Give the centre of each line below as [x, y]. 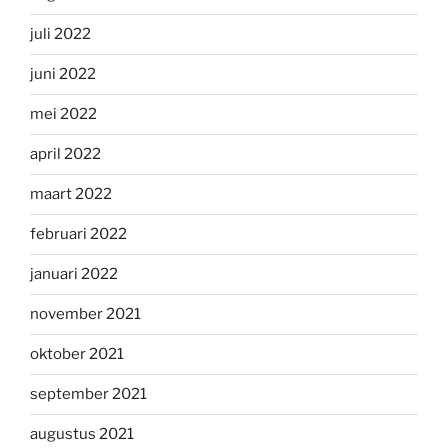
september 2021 [88, 394]
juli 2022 [60, 34]
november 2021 [85, 314]
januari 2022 [74, 274]
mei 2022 [63, 114]
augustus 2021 [82, 434]
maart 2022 [71, 194]
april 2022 [65, 154]
